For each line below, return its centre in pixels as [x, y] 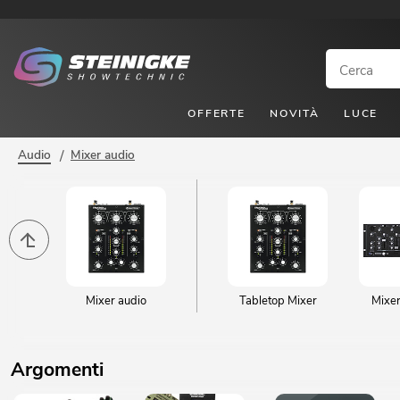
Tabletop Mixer [278, 300]
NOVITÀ [294, 113]
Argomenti [57, 370]
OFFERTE [217, 113]
